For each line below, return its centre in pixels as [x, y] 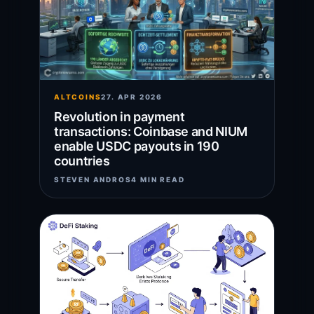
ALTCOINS [78, 97]
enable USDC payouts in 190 [137, 146]
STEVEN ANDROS [93, 180]
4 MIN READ [158, 180]
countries [82, 161]
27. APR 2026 [132, 97]
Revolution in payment [120, 117]
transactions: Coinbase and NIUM [151, 132]
